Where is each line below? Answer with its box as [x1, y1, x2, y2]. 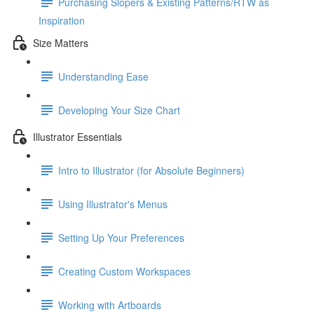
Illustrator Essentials [33, 129, 122, 144]
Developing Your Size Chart [58, 102, 180, 117]
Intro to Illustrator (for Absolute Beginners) [58, 163, 245, 177]
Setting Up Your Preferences [58, 230, 184, 245]
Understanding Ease [58, 69, 149, 83]
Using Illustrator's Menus [58, 196, 168, 211]
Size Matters [33, 35, 88, 50]
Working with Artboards [58, 297, 161, 312]
